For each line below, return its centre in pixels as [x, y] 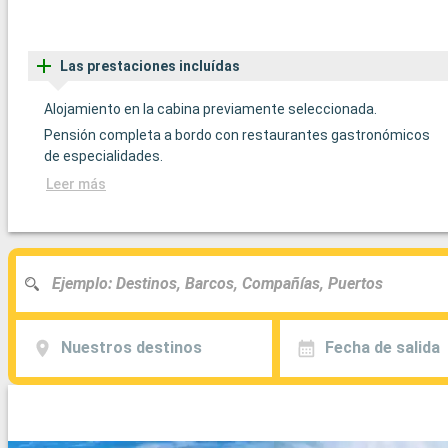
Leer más [76, 183]
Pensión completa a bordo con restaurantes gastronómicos [237, 134]
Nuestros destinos [131, 348]
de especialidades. [103, 155]
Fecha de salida [382, 348]
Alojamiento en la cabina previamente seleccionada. [210, 108]
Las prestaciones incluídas [150, 65]
